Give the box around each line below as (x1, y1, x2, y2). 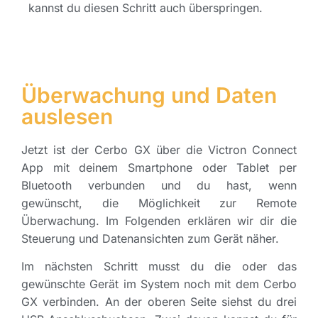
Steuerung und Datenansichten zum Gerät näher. (21, 231, 279, 246)
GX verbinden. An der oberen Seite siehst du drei (21, 295, 297, 309)
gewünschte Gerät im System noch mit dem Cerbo (21, 277, 297, 292)
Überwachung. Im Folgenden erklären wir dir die (21, 213, 297, 228)
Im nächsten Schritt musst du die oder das (21, 259, 297, 274)
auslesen (21, 103, 113, 129)
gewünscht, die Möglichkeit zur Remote (21, 195, 297, 210)
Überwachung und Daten (21, 82, 277, 108)
